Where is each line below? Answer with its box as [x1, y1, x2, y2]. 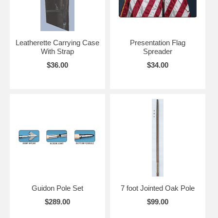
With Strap [40, 47, 74, 55]
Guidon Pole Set [31, 183, 83, 192]
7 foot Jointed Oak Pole [120, 183, 195, 192]
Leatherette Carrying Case [15, 38, 99, 47]
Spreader [143, 47, 172, 55]
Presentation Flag [129, 38, 185, 47]
